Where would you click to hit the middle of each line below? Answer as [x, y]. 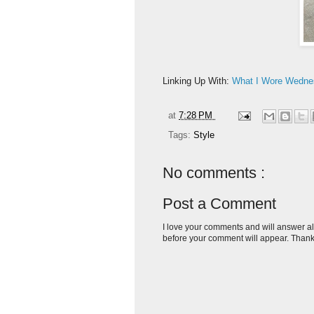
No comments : [214, 173]
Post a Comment [219, 204]
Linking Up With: [197, 81]
